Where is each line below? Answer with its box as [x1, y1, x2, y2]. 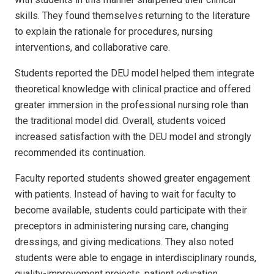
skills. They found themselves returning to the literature [15, 9, 250, 21]
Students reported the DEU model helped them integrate [15, 67, 254, 79]
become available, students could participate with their [15, 204, 247, 216]
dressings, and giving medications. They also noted [15, 235, 234, 248]
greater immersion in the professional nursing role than [15, 98, 248, 111]
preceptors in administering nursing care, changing [15, 220, 229, 232]
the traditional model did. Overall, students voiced [15, 114, 226, 127]
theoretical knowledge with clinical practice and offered [15, 83, 251, 95]
